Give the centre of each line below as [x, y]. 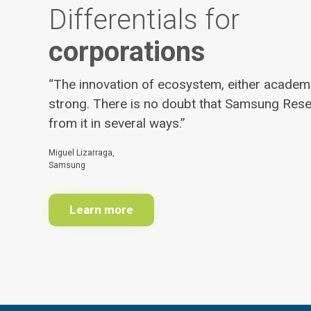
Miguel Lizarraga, [82, 153]
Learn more [101, 210]
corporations [127, 52]
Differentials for [144, 20]
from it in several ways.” [117, 123]
